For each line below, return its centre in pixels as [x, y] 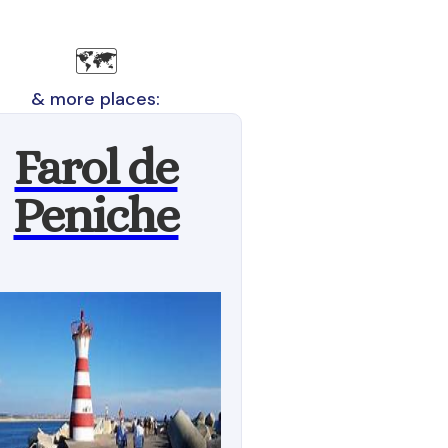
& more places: [96, 99]
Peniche [96, 215]
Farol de [96, 167]
